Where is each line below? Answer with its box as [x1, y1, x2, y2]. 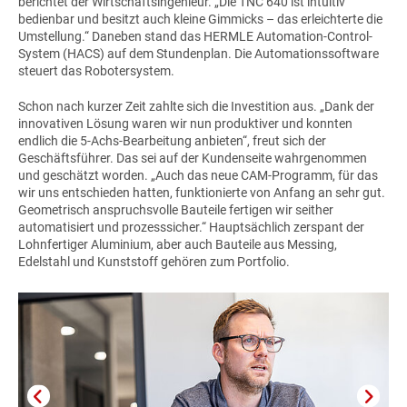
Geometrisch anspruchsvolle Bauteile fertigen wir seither [18, 202, 333, 217]
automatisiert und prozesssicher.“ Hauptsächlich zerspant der [18, 219, 364, 234]
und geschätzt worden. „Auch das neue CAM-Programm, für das [18, 167, 378, 183]
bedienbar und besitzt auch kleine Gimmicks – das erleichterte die [18, 11, 382, 26]
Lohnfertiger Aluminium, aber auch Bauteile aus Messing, [18, 236, 337, 252]
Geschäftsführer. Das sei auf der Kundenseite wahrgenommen [18, 150, 367, 165]
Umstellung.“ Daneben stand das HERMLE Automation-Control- [18, 28, 372, 44]
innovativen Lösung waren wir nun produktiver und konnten [18, 115, 352, 131]
